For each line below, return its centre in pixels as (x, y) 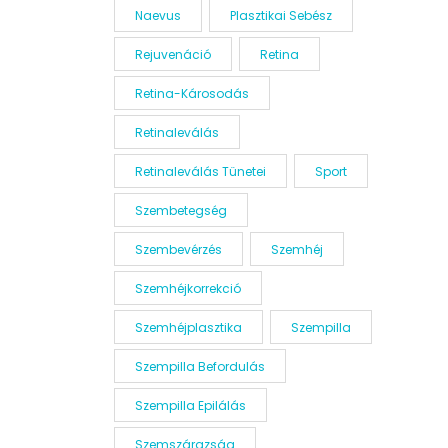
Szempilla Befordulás (199, 366)
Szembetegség (180, 210)
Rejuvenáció (172, 54)
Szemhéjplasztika (188, 327)
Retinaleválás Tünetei (200, 171)
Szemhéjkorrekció (187, 288)
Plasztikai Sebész (280, 15)
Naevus (157, 15)
